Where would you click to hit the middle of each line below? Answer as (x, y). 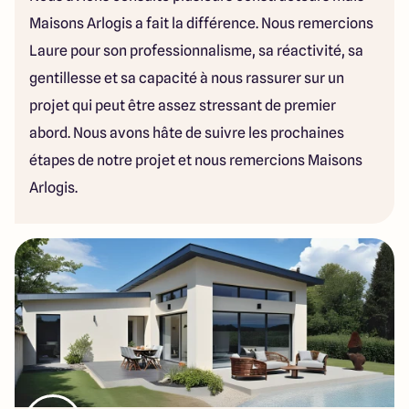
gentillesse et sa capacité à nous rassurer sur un (187, 78)
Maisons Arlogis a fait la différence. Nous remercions (201, 23)
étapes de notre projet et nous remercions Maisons (196, 160)
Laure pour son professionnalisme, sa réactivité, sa (196, 51)
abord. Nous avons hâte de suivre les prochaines (187, 133)
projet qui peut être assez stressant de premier (183, 105)
